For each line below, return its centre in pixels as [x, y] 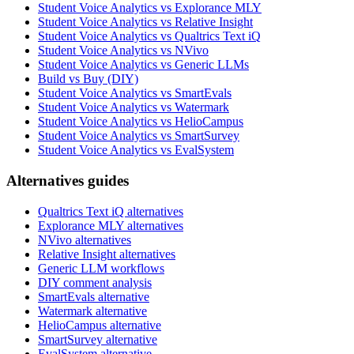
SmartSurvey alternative [98, 339]
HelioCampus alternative [100, 325]
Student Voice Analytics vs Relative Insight [145, 22]
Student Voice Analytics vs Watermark [134, 107]
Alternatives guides [68, 180]
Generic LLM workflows [101, 268]
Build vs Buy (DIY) [88, 79]
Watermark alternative [92, 311]
